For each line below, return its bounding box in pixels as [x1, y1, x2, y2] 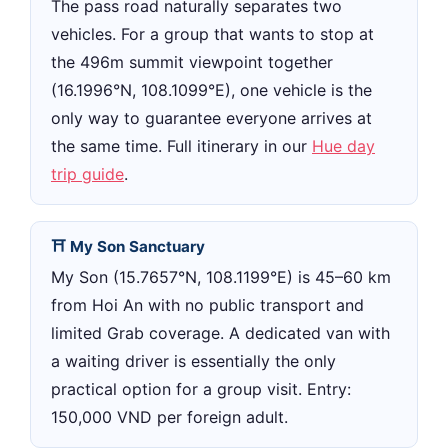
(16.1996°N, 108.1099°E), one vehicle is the [51, 80, 372, 101]
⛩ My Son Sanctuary [51, 237, 205, 257]
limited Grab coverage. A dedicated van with [51, 322, 390, 343]
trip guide [51, 164, 124, 185]
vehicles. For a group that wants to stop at [51, 24, 374, 45]
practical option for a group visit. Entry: [51, 378, 351, 399]
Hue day [312, 136, 375, 157]
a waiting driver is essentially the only [51, 350, 336, 371]
